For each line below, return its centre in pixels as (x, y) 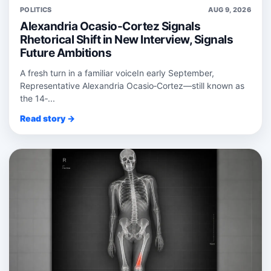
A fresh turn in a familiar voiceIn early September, (117, 73)
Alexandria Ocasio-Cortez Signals (110, 27)
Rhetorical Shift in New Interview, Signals (126, 40)
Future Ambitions (66, 53)
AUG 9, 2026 (230, 10)
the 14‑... (38, 99)
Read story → (47, 119)
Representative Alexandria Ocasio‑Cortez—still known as (132, 86)
